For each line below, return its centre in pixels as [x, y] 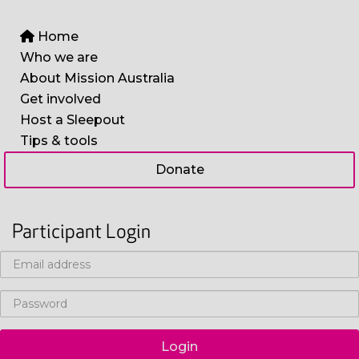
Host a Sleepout [73, 119]
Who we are [59, 57]
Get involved [61, 99]
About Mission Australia [97, 78]
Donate [179, 169]
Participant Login [81, 232]
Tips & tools [59, 140]
